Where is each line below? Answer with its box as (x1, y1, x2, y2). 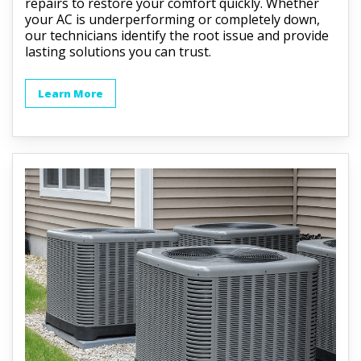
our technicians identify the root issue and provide (25, 26, 330, 44)
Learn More (38, 85, 104, 101)
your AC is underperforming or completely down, (25, 10, 321, 28)
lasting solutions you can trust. (25, 42, 212, 60)
